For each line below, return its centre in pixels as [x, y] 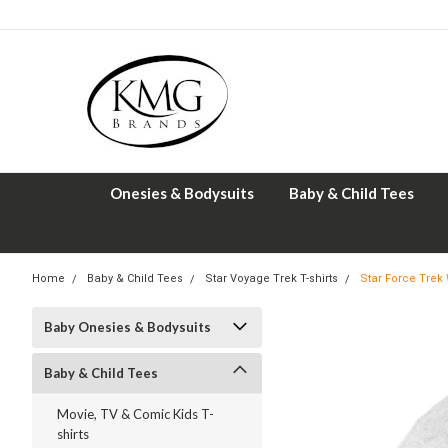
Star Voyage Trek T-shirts [271, 278]
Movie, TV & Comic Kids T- [135, 414]
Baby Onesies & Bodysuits [127, 327]
